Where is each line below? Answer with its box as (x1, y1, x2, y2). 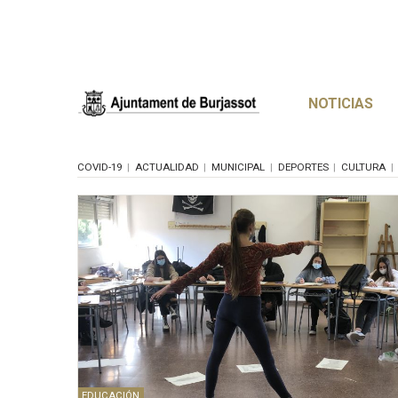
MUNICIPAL (211, 160, 265, 173)
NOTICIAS (308, 94, 373, 112)
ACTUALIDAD (134, 160, 199, 173)
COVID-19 (77, 160, 122, 173)
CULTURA (341, 160, 386, 173)
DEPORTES (277, 160, 329, 173)
